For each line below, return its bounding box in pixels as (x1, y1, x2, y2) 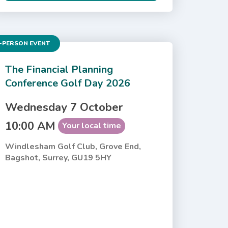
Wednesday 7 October (5, 99, 123, 115)
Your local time (62, 120, 121, 131)
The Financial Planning (5, 62, 113, 76)
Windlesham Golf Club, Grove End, (5, 140, 141, 152)
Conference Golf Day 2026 (5, 76, 130, 90)
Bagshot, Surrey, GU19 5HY (5, 152, 111, 163)
